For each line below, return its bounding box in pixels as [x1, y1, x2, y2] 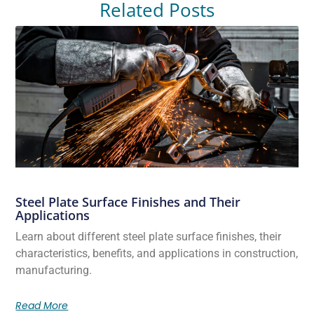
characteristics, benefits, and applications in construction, [15, 247, 299, 261]
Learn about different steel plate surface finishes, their [15, 230, 282, 244]
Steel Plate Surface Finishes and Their [15, 193, 241, 211]
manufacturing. [15, 264, 93, 278]
